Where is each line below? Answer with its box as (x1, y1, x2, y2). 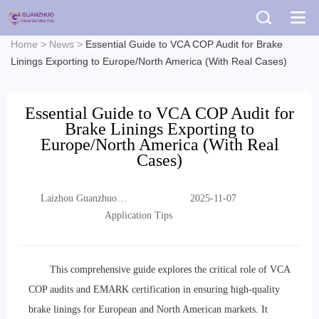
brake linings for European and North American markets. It (28, 304, 268, 315)
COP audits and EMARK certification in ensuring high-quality (28, 284, 280, 295)
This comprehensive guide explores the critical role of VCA (50, 264, 290, 275)
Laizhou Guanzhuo (40, 192, 117, 204)
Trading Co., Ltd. (40, 207, 113, 219)
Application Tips (104, 210, 172, 221)
